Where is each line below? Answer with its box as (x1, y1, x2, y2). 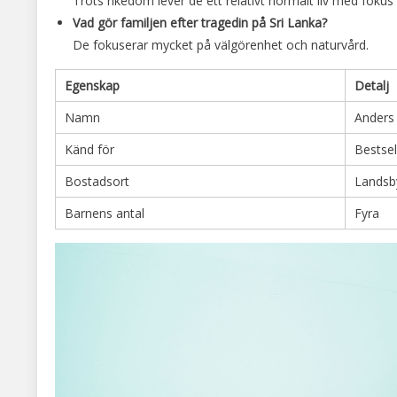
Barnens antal (65, 204, 144, 222)
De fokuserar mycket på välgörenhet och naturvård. (73, 35, 369, 53)
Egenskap (65, 76, 120, 94)
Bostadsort (65, 172, 129, 190)
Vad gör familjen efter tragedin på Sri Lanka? (73, 13, 327, 31)
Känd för (65, 140, 114, 158)
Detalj (354, 76, 389, 94)
